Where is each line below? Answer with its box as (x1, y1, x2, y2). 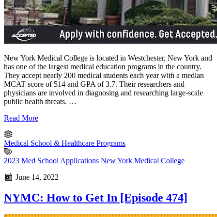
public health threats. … (4, 97, 77, 106)
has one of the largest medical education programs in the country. (4, 62, 201, 71)
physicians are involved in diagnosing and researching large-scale (4, 89, 203, 97)
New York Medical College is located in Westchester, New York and (4, 54, 212, 62)
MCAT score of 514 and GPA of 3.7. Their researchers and (4, 80, 185, 89)
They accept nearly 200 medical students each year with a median (4, 71, 204, 80)
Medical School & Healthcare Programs (4, 139, 125, 148)
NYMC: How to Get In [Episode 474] (4, 191, 187, 204)
